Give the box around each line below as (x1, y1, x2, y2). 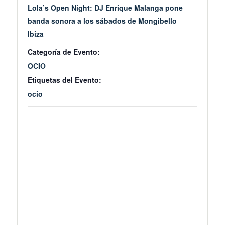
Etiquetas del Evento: (28, 74, 101, 85)
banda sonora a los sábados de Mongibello (28, 15, 177, 26)
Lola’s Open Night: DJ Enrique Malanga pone (28, 2, 183, 13)
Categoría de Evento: (28, 46, 100, 57)
